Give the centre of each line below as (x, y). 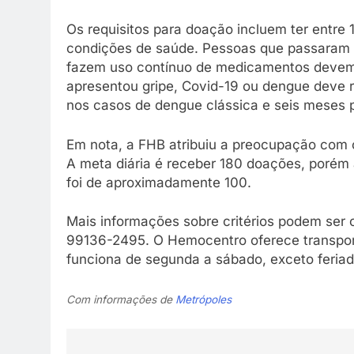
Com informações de (121, 299)
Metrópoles (203, 299)
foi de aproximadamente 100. (159, 182)
